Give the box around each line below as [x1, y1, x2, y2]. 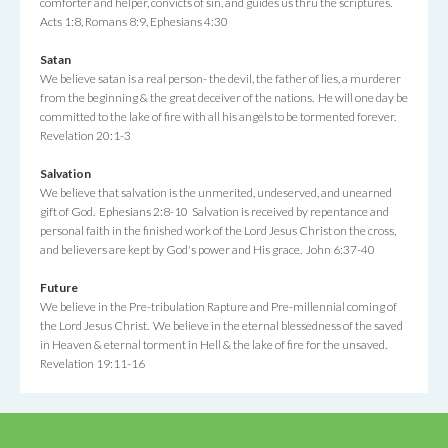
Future [40, 280, 78, 295]
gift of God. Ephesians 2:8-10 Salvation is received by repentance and [40, 204, 389, 219]
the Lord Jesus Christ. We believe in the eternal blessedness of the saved [40, 318, 403, 333]
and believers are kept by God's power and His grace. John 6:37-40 [40, 242, 375, 257]
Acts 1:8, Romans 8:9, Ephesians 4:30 [40, 14, 228, 29]
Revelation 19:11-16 [40, 356, 153, 371]
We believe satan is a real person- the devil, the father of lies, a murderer [40, 71, 401, 86]
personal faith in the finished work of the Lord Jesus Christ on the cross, [40, 223, 396, 238]
